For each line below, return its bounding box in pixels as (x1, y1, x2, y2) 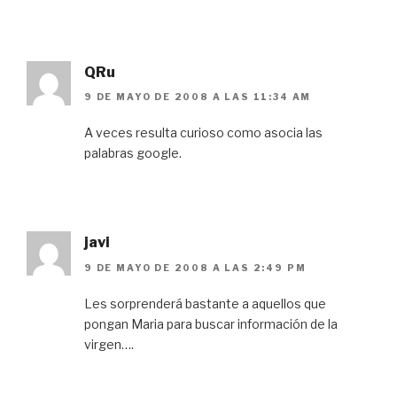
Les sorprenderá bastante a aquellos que (84, 295, 326, 311)
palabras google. (84, 145, 182, 161)
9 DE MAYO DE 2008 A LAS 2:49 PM (84, 261, 307, 273)
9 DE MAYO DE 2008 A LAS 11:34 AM (84, 91, 312, 103)
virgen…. (84, 336, 134, 352)
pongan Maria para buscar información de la (84, 315, 338, 331)
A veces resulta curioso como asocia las (84, 125, 323, 141)
